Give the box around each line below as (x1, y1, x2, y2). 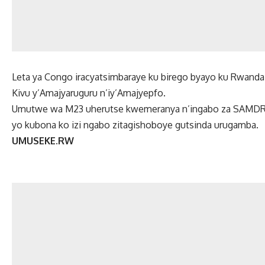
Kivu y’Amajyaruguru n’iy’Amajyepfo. (12, 87, 166, 99)
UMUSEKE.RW (12, 135, 74, 147)
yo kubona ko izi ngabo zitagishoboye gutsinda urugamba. (12, 119, 258, 131)
